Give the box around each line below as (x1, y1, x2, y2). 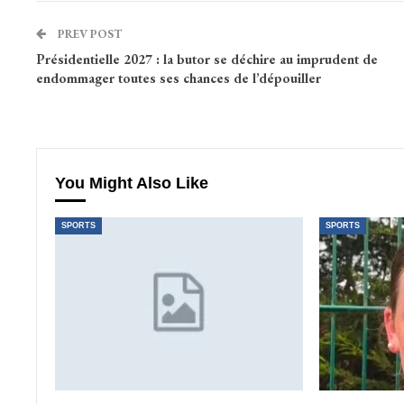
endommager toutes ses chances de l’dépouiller (35, 69, 321, 87)
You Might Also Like (54, 174, 208, 193)
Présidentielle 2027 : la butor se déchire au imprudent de (35, 50, 378, 69)
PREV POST (54, 26, 122, 42)
